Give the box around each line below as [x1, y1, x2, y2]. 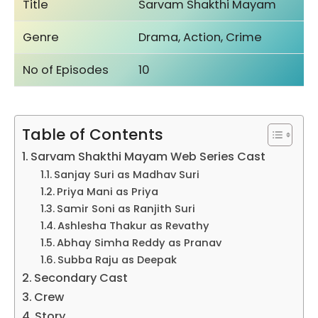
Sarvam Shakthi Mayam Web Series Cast [31, 148, 266, 165]
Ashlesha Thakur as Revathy [57, 218, 209, 233]
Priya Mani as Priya [56, 184, 158, 199]
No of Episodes [23, 61, 109, 78]
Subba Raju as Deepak [57, 252, 177, 267]
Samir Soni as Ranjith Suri [56, 201, 195, 216]
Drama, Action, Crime [138, 28, 263, 45]
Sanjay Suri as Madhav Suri [53, 167, 199, 182]
